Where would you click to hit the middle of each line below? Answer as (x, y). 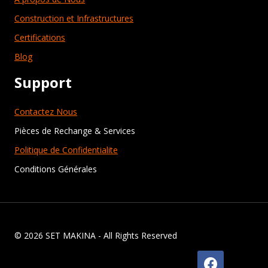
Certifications (40, 38)
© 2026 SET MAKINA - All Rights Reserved (96, 236)
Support (43, 83)
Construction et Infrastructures (74, 19)
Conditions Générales (56, 169)
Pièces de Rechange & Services (75, 131)
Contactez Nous (46, 112)
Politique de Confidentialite (66, 150)
